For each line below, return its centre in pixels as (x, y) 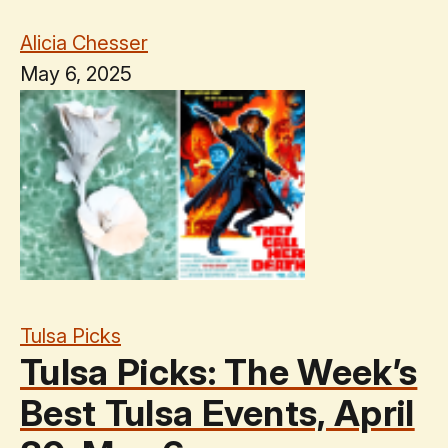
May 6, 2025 (76, 73)
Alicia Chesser (84, 42)
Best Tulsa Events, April (217, 412)
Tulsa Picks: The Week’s (219, 371)
